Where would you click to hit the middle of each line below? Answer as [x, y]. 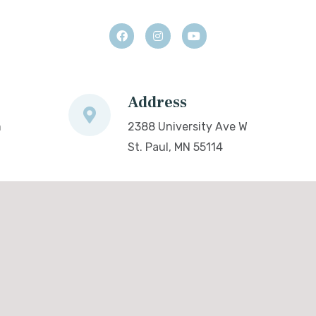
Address [157, 102]
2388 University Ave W [187, 126]
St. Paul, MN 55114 [175, 147]
